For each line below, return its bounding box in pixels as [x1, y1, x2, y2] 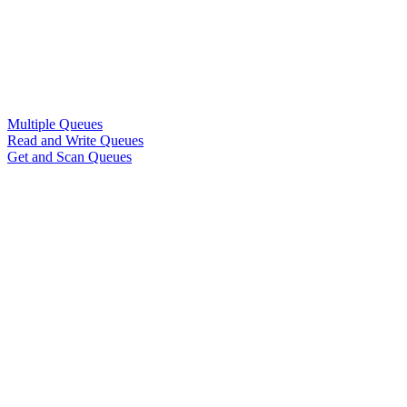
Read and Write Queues [7, 133, 144, 149]
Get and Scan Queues [7, 149, 132, 165]
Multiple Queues [7, 116, 103, 133]
